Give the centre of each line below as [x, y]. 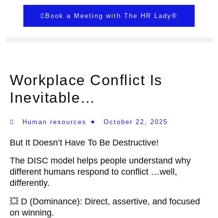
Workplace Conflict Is [86, 80]
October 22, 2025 [136, 122]
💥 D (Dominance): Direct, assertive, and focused [105, 201]
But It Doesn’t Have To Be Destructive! [84, 143]
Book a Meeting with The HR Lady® [111, 16]
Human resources [54, 122]
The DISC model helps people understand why [100, 161]
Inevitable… [53, 98]
